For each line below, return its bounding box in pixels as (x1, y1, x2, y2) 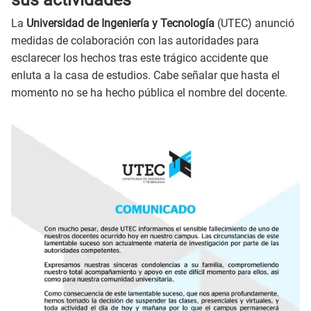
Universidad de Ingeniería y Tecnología (26, 17, 215, 31)
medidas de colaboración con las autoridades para (11, 34, 259, 48)
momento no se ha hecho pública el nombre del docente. (11, 86, 287, 100)
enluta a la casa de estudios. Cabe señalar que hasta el (11, 69, 280, 83)
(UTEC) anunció (215, 17, 294, 31)
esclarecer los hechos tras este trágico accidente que (11, 51, 268, 65)
